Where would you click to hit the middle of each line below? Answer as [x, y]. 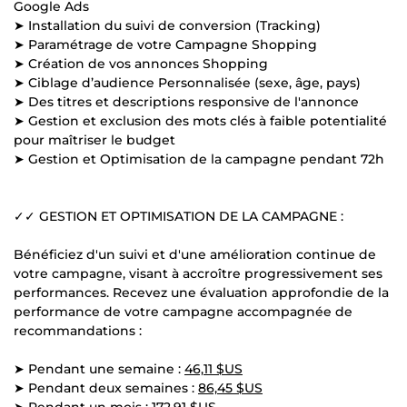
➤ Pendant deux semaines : [106, 387]
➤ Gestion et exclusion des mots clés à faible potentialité [200, 120]
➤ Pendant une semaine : [99, 368]
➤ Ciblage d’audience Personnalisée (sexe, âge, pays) [187, 82]
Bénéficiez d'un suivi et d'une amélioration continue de [195, 254]
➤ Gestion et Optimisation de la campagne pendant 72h [199, 159]
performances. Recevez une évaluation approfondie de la [201, 292]
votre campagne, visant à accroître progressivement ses [198, 273]
